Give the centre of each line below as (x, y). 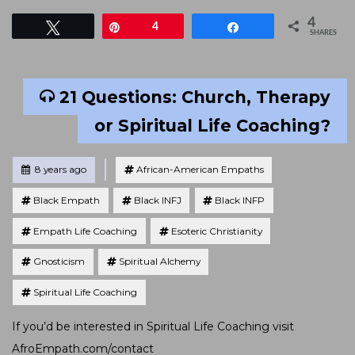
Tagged (135, 161)
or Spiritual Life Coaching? (212, 125)
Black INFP (240, 200)
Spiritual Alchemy (159, 261)
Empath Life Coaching (85, 231)
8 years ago (59, 170)
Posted (36, 169)
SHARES (324, 33)
